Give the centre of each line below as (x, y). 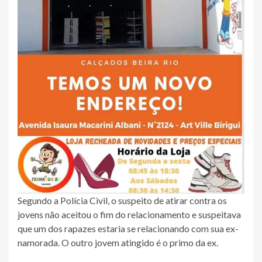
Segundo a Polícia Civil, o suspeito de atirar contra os (122, 200)
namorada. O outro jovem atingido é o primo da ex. (118, 242)
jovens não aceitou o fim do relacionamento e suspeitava (129, 214)
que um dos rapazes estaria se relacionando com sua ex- (128, 228)
